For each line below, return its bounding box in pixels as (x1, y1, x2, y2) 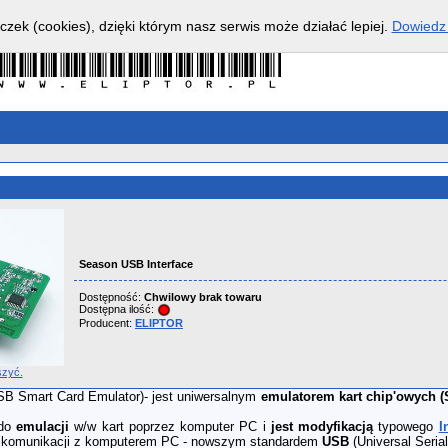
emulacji (16, 419, 70, 434)
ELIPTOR (135, 317, 183, 330)
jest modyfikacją (270, 419, 374, 434)
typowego (373, 419, 439, 434)
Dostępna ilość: (79, 303, 157, 315)
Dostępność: (79, 291, 144, 303)
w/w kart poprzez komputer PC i (69, 419, 271, 434)
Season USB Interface (79, 258, 193, 270)
